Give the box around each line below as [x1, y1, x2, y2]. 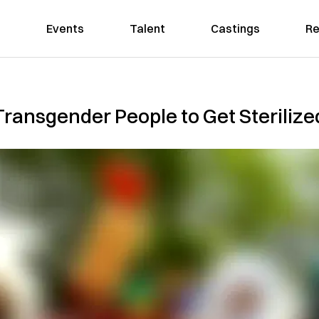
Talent [129, 21, 165, 36]
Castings [210, 21, 260, 36]
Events [46, 21, 84, 36]
